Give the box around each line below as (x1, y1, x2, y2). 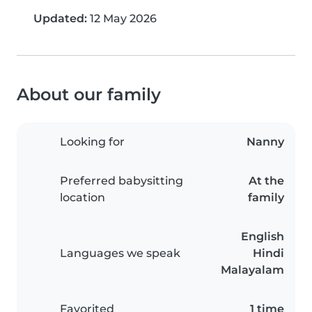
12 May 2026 (87, 12, 157, 26)
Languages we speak (60, 247, 180, 260)
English (241, 230, 284, 244)
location (60, 191, 105, 205)
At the (249, 174, 284, 188)
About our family (17, 84, 161, 105)
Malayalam (221, 263, 284, 277)
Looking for (60, 135, 125, 149)
